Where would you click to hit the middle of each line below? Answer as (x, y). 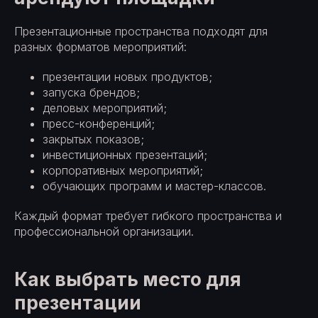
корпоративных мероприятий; (123, 170)
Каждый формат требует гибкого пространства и (148, 215)
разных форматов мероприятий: (100, 46)
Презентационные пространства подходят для (141, 31)
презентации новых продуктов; (127, 76)
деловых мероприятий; (105, 108)
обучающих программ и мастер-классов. (154, 186)
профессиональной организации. (104, 231)
